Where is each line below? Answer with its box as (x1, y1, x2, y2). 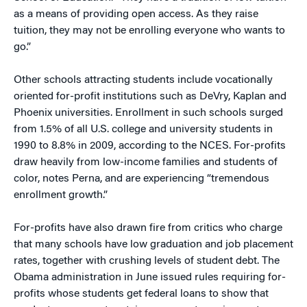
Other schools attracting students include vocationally (14, 75, 273, 86)
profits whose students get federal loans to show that (14, 288, 269, 299)
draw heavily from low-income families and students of (14, 157, 278, 168)
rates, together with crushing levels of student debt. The (14, 256, 280, 267)
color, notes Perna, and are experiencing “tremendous (14, 173, 269, 184)
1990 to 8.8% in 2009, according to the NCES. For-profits (14, 140, 286, 151)
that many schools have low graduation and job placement (14, 239, 293, 250)
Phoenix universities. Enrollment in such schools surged (14, 108, 283, 119)
